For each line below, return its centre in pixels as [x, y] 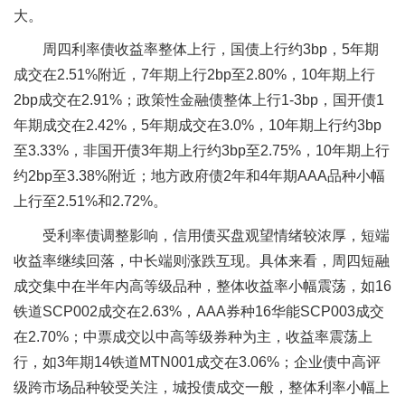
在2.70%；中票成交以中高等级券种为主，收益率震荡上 [193, 336]
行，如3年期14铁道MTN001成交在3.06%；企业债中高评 [197, 362]
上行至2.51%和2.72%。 [90, 202]
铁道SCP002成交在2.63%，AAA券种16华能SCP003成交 [199, 311]
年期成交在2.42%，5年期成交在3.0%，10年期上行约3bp [198, 126]
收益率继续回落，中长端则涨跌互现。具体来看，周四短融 [202, 260]
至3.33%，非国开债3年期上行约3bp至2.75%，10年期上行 [202, 151]
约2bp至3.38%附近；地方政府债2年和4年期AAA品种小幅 [199, 176]
